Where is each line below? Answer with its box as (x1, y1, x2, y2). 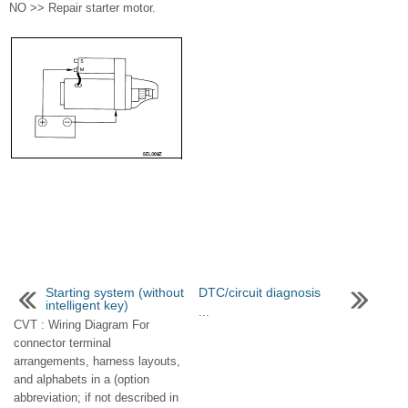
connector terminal (14, 336, 111, 351)
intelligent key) (46, 298, 128, 313)
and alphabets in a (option (14, 372, 149, 387)
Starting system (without (46, 285, 184, 301)
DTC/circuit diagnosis (198, 285, 321, 301)
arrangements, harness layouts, (14, 354, 180, 369)
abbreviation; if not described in (14, 391, 178, 405)
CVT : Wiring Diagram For (14, 318, 149, 332)
